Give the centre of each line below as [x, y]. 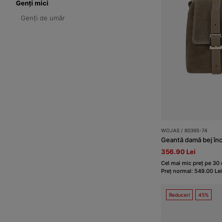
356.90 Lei [178, 152]
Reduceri [179, 195]
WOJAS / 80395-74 [184, 131]
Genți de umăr [43, 18]
